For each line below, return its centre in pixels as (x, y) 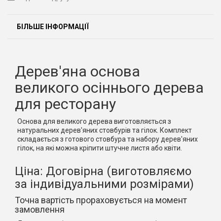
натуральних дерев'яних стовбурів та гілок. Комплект (105, 130)
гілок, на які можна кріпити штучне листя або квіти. (100, 148)
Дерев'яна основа (77, 71)
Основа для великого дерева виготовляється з (94, 121)
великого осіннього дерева (109, 88)
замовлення (40, 209)
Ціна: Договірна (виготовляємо (103, 171)
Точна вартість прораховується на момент (101, 200)
